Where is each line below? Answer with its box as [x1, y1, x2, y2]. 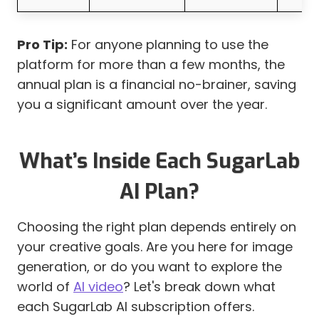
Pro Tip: [17, 36, 68, 54]
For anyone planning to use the [68, 36, 268, 54]
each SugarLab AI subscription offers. [17, 298, 254, 316]
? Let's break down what [123, 278, 276, 296]
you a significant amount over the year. [17, 95, 267, 114]
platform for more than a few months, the [17, 56, 285, 74]
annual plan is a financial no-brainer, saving [17, 75, 296, 94]
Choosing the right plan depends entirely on [17, 218, 296, 236]
